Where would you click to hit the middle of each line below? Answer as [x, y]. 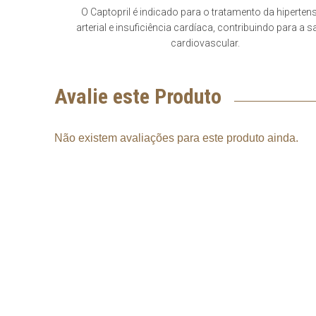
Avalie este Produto [138, 96]
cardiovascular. [206, 43]
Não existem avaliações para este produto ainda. [176, 138]
